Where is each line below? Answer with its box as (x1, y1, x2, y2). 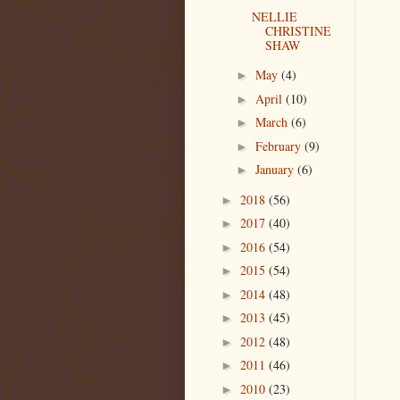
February (254, 137, 304, 154)
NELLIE (251, 7, 297, 25)
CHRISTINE (264, 21, 331, 39)
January (254, 161, 297, 179)
